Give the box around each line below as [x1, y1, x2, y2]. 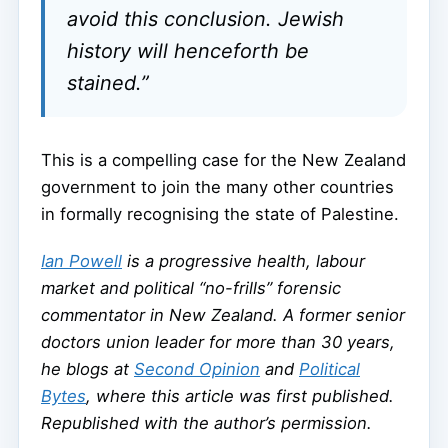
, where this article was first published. [86, 385, 394, 406]
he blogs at [41, 358, 134, 379]
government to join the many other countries [41, 176, 394, 197]
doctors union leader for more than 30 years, [41, 331, 395, 352]
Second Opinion [134, 358, 260, 379]
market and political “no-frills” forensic [41, 277, 341, 298]
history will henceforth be [67, 39, 309, 64]
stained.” [67, 71, 149, 96]
